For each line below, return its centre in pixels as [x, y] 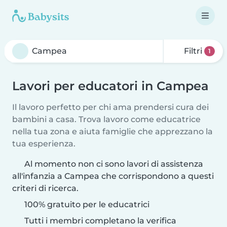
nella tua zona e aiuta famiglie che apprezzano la [112, 131]
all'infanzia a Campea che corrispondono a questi [113, 176]
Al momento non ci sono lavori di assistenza [114, 164]
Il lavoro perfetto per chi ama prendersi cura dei [110, 107]
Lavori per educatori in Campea [110, 86]
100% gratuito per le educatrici [86, 204]
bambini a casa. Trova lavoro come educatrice [106, 119]
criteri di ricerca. [45, 188]
